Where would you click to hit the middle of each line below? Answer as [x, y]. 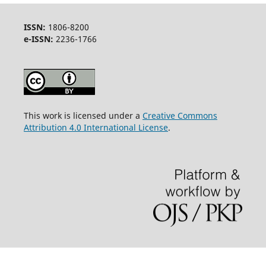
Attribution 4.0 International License [96, 127]
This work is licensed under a [83, 115]
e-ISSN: [39, 39]
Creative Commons [180, 115]
